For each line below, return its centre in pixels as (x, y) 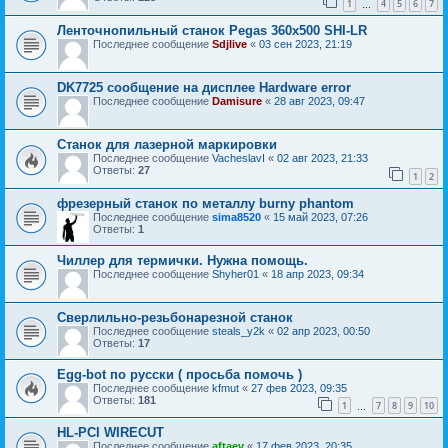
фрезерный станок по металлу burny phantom (205, 203)
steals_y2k (238, 330)
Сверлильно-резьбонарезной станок (175, 317)
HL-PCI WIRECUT (110, 433)
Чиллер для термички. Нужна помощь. (182, 260)
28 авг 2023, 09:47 (319, 101)
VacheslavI (238, 158)
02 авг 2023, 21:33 (322, 158)
